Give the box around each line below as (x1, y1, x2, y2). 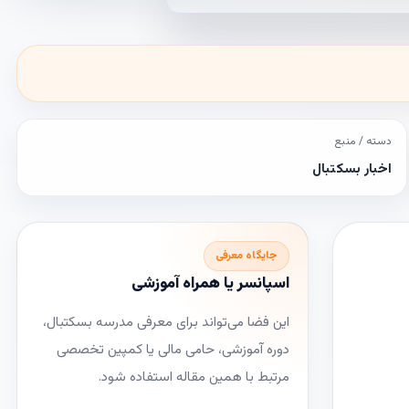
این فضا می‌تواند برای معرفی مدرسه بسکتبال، (43, 312, 289, 333)
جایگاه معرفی (215, 247, 278, 264)
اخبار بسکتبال (312, 159, 392, 180)
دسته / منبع (334, 133, 392, 150)
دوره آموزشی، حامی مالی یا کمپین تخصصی (57, 340, 289, 361)
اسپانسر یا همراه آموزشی (131, 272, 289, 296)
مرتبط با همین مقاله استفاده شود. (99, 367, 289, 388)
